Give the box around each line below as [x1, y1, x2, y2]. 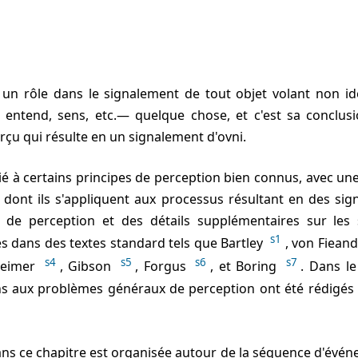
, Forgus [135, 257, 192, 276]
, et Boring [210, 257, 282, 276]
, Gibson [59, 257, 117, 276]
